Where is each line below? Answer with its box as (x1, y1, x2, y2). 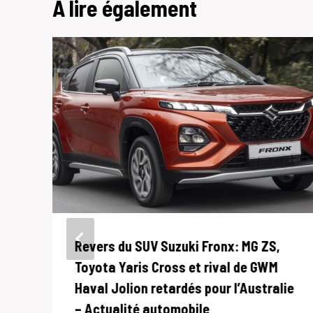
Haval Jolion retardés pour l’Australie (75, 279, 294, 297)
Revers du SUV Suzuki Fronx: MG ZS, (75, 238, 280, 255)
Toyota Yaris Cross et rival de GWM (75, 259, 278, 276)
